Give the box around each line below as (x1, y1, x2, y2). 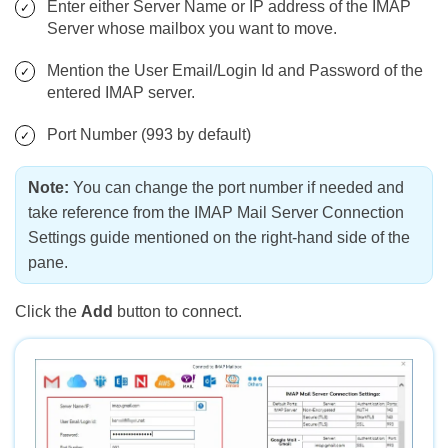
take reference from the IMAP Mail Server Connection (28, 204, 404, 222)
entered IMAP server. (47, 84, 195, 102)
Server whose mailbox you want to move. (47, 20, 337, 38)
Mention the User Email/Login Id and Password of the (47, 62, 423, 80)
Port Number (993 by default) (47, 126, 251, 144)
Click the (15, 303, 81, 321)
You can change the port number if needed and (69, 179, 404, 197)
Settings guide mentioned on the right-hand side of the (28, 229, 410, 247)
